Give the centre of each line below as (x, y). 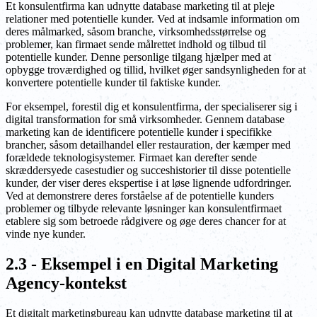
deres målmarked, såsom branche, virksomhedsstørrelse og (136, 32)
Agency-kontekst (66, 283)
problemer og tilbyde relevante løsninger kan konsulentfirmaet (144, 209)
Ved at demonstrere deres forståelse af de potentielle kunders (140, 196)
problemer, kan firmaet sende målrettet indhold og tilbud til (136, 45)
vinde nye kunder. (46, 234)
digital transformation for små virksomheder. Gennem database (145, 120)
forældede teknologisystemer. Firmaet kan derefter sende (131, 158)
